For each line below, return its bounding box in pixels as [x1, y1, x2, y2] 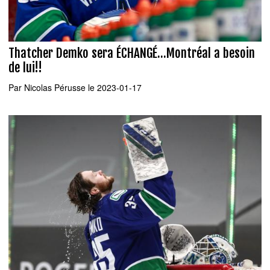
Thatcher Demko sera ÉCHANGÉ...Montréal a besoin [8, 45, 255, 61]
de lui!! [8, 60, 42, 76]
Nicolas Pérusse [24, 81, 86, 93]
